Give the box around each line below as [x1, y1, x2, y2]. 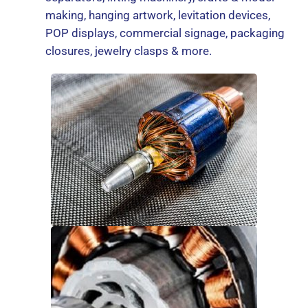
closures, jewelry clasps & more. [45, 44, 212, 58]
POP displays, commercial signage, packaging [45, 26, 285, 41]
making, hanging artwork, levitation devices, [45, 8, 270, 23]
